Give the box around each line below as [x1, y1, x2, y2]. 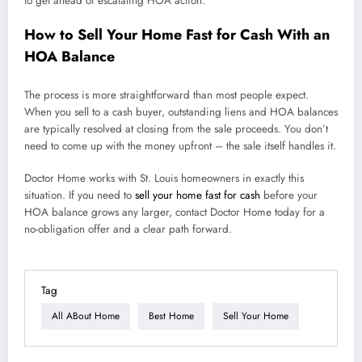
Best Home [149, 309, 194, 324]
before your [260, 187, 318, 203]
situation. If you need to [24, 187, 135, 203]
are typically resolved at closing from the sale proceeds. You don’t [24, 120, 328, 137]
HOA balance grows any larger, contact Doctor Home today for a [24, 204, 325, 220]
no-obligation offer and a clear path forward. [24, 221, 232, 237]
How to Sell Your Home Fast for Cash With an [24, 24, 330, 46]
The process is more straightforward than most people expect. [24, 86, 309, 103]
